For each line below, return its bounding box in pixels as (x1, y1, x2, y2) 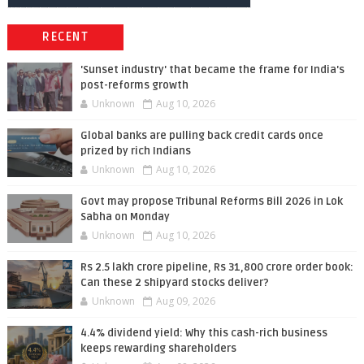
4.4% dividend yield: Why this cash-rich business (80, 327, 327, 340)
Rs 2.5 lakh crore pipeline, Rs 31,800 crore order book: (80, 261, 353, 275)
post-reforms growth (80, 79, 188, 93)
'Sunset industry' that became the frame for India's (80, 63, 344, 77)
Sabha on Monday (80, 210, 170, 224)
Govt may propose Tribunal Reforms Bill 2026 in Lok (80, 195, 343, 209)
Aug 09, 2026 (155, 294, 215, 309)
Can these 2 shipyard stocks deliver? (80, 276, 269, 290)
